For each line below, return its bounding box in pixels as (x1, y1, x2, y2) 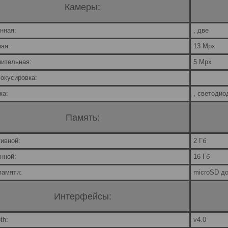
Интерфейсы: (53, 191, 111, 202)
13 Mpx (193, 42, 215, 50)
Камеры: (65, 2, 100, 12)
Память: (65, 112, 100, 123)
